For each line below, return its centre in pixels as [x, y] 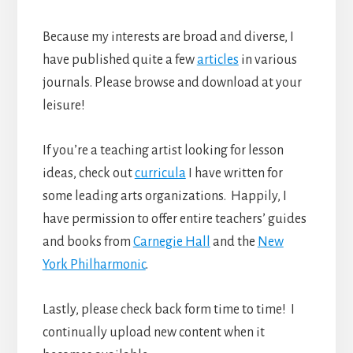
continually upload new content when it [153, 332]
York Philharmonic [94, 264]
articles [217, 59]
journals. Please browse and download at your [172, 82]
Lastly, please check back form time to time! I [168, 309]
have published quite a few [119, 59]
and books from [87, 242]
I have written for [234, 173]
